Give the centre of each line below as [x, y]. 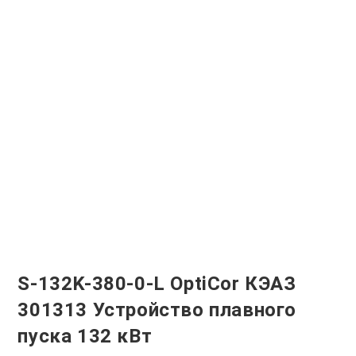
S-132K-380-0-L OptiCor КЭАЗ [157, 284]
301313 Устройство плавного [157, 310]
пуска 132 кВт [85, 336]
